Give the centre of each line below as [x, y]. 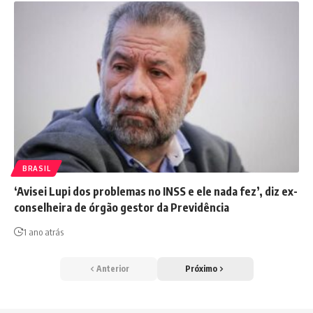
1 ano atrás [43, 232]
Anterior [112, 269]
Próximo [201, 269]
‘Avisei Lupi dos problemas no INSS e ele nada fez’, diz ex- [156, 191]
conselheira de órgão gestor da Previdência [122, 208]
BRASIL [37, 168]
